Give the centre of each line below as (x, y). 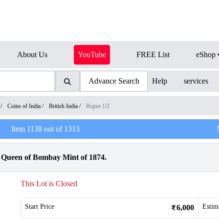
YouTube (92, 55)
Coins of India (24, 106)
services (196, 81)
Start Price (40, 207)
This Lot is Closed (49, 184)
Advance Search (114, 81)
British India (63, 106)
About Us (32, 55)
